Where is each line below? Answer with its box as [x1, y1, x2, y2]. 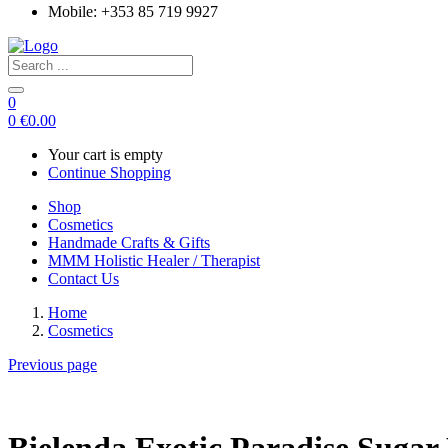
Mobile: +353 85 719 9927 [48, 3, 218, 21]
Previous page [8, 356, 97, 374]
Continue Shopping [48, 164, 171, 182]
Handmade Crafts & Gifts [48, 234, 210, 252]
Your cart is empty [48, 146, 163, 164]
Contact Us [48, 270, 119, 288]
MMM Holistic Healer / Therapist [48, 252, 260, 270]
